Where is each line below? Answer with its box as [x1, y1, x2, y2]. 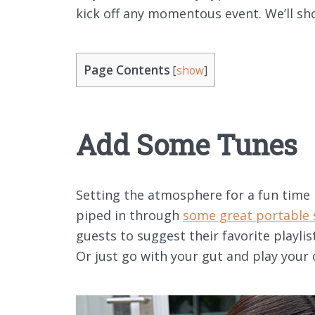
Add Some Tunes [76, 125, 297, 163]
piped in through [76, 207, 183, 224]
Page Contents [84, 62, 170, 79]
